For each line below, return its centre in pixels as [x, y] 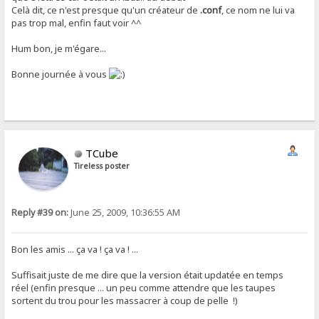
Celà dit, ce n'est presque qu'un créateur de [106, 10]
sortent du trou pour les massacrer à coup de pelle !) [125, 300]
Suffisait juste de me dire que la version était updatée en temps [148, 274]
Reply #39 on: [40, 213]
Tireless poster [102, 166]
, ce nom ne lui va [258, 10]
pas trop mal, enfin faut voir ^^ [77, 22]
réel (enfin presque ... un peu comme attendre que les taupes [144, 287]
